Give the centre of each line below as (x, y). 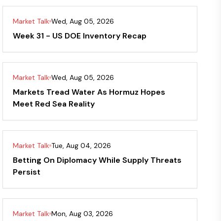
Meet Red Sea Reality (54, 104)
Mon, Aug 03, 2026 (82, 214)
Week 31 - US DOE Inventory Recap (80, 36)
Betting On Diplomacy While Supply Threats (97, 160)
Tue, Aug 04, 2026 (81, 146)
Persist (27, 172)
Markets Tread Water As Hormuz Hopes (89, 92)
